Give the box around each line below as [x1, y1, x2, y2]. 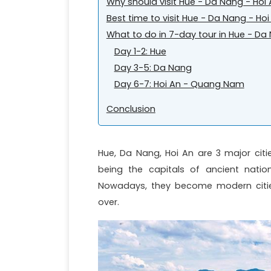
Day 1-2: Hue [114, 45, 166, 57]
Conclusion [106, 102, 155, 115]
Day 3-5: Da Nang [114, 62, 192, 74]
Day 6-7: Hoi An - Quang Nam [114, 78, 244, 91]
